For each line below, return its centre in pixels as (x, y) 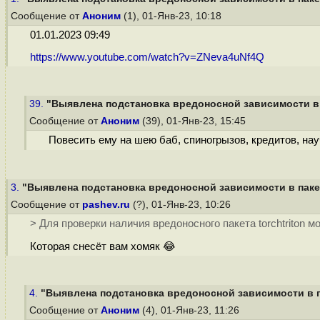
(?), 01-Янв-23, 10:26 (182, 205)
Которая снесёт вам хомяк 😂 (102, 247)
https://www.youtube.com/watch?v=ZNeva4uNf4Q (147, 57)
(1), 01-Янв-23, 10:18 (172, 16)
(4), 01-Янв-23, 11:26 (191, 310)
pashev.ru (106, 205)
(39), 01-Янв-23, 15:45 (194, 121)
